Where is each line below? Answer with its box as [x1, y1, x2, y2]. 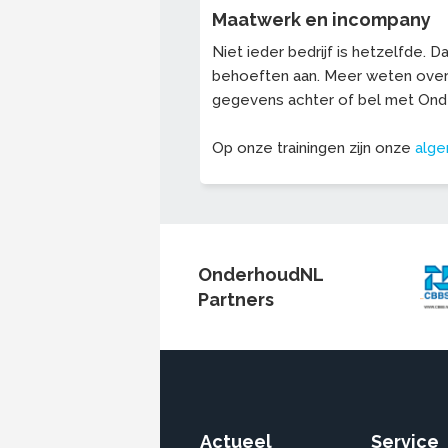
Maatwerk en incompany [212, 9, 431, 31]
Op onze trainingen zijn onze [212, 139, 415, 158]
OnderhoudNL [198, 264, 323, 286]
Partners [198, 289, 274, 311]
